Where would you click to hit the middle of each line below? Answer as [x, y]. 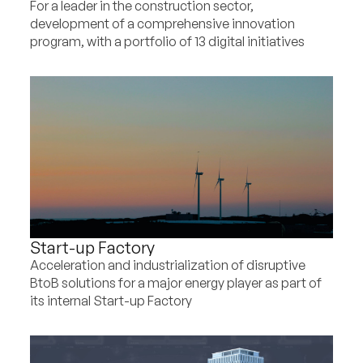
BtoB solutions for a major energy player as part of [176, 283]
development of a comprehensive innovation [163, 24]
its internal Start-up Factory [111, 301]
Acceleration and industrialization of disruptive [168, 265]
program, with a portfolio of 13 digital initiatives [168, 42]
